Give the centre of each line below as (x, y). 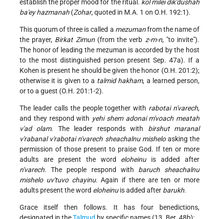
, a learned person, (171, 81)
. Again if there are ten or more (148, 180)
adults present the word (56, 190)
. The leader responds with (100, 129)
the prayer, (37, 40)
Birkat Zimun (75, 40)
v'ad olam (36, 129)
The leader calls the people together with (84, 108)
